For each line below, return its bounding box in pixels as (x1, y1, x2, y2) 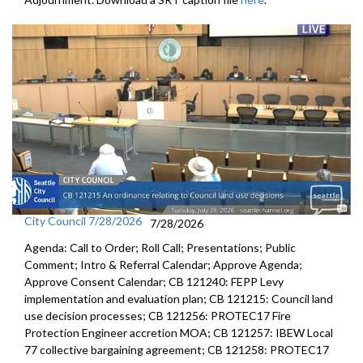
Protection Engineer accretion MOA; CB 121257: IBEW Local (24, 326, 333, 340)
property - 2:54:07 (12, 10, 105, 24)
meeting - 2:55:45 (12, 60, 102, 75)
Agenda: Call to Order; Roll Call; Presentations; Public (24, 241, 296, 255)
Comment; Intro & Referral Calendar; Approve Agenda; (24, 258, 302, 272)
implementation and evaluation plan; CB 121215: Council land (24, 292, 333, 306)
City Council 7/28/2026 (24, 214, 142, 228)
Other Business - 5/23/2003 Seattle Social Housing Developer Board (12, 43, 358, 58)
